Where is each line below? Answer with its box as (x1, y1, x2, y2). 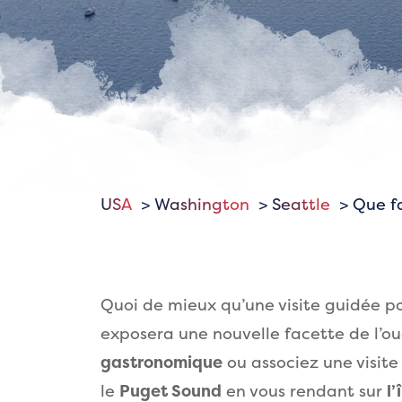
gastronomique (100, 352, 223, 373)
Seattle (272, 194, 330, 214)
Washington (154, 194, 249, 214)
